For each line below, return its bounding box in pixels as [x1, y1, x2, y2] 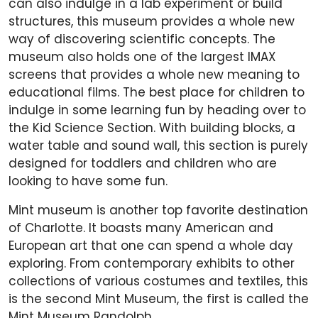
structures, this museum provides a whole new [9, 13, 295, 31]
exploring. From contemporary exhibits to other [9, 255, 295, 273]
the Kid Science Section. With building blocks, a [9, 119, 295, 137]
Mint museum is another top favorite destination [9, 202, 308, 219]
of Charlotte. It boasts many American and [9, 219, 273, 237]
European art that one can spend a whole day [9, 237, 293, 255]
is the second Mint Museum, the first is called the [9, 290, 309, 308]
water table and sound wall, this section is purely [9, 137, 308, 155]
